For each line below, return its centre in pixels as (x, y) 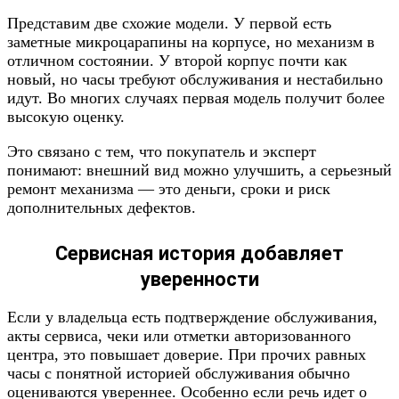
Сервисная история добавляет (199, 253)
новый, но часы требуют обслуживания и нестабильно (195, 79)
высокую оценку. (66, 117)
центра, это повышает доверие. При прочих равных (187, 354)
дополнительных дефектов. (102, 208)
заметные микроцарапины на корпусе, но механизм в (191, 42)
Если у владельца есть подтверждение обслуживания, (192, 317)
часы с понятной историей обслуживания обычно (179, 373)
